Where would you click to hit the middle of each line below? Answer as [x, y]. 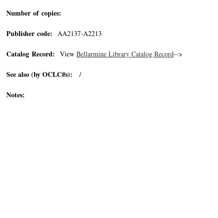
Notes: [16, 95]
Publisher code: [29, 33]
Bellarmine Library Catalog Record [125, 54]
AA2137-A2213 [77, 33]
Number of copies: [34, 13]
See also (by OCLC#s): [39, 74]
